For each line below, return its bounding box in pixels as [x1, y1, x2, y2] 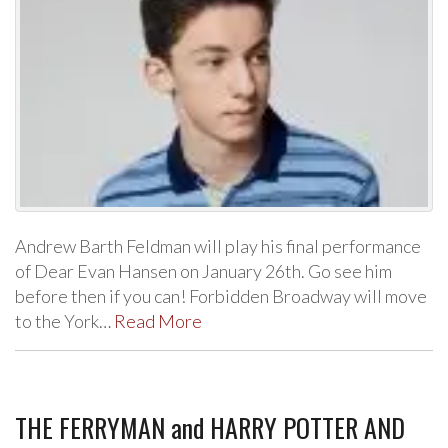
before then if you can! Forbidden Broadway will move [15, 285, 427, 308]
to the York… [15, 310, 114, 333]
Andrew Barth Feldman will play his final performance [15, 235, 421, 258]
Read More [114, 310, 202, 333]
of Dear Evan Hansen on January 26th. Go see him [15, 260, 392, 283]
